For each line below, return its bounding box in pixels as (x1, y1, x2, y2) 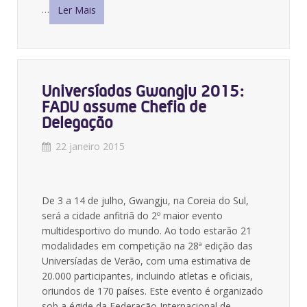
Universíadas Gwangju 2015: (42, 82, 244, 101)
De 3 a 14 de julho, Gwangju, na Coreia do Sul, (42, 194, 249, 207)
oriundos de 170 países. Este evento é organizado (42, 284, 263, 297)
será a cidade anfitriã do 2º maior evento (42, 209, 223, 222)
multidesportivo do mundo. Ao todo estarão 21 (42, 224, 251, 237)
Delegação (42, 113, 113, 132)
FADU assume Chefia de (42, 97, 206, 116)
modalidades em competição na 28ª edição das (42, 239, 253, 252)
